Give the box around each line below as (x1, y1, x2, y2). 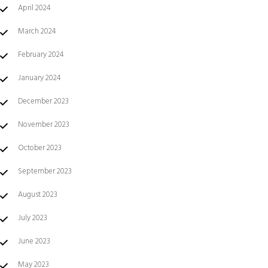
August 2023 (18, 188, 57, 201)
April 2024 (18, 2, 51, 14)
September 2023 (18, 165, 72, 178)
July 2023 (18, 212, 47, 224)
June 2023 (18, 235, 50, 248)
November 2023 (18, 118, 69, 131)
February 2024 (18, 48, 64, 61)
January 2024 (18, 72, 61, 84)
